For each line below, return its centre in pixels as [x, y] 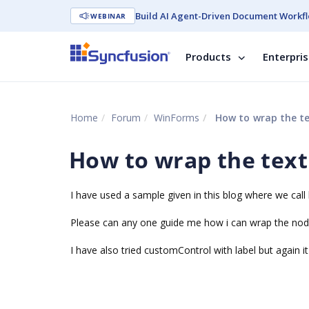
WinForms [177, 118]
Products [208, 57]
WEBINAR [108, 16]
